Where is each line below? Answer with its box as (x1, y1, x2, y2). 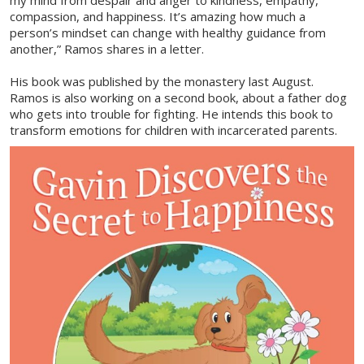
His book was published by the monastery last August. (10, 73, 314, 90)
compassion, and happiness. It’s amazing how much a (10, 8, 305, 25)
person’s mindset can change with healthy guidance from (10, 24, 326, 41)
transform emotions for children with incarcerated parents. (10, 122, 337, 139)
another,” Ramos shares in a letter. (10, 41, 204, 58)
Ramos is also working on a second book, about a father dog (10, 89, 347, 106)
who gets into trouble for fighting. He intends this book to (10, 106, 333, 123)
